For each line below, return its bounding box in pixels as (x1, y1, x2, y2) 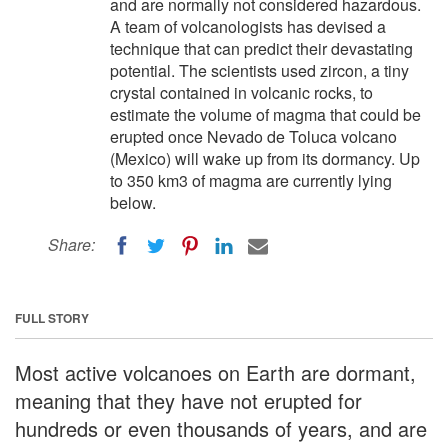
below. (110, 191, 156, 214)
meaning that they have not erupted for (15, 385, 362, 415)
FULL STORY (15, 308, 89, 327)
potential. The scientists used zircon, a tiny (110, 59, 409, 82)
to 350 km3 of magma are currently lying (110, 169, 392, 192)
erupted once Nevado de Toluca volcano (110, 125, 397, 148)
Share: (48, 233, 95, 256)
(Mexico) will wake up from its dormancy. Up (110, 147, 420, 170)
